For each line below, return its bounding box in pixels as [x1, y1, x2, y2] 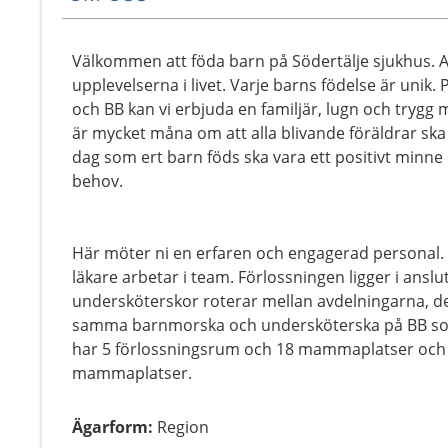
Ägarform [72, 416, 148, 438]
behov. [72, 170, 123, 192]
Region [157, 416, 209, 438]
